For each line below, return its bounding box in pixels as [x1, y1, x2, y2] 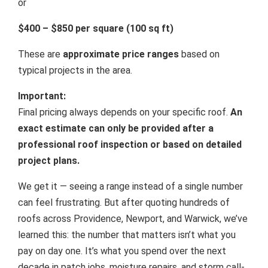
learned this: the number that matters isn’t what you [18, 229, 236, 240]
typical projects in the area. [18, 64, 132, 76]
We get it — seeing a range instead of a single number [18, 180, 243, 192]
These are [18, 48, 63, 60]
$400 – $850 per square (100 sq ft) [18, 22, 173, 34]
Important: [18, 90, 66, 102]
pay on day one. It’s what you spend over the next [18, 245, 226, 257]
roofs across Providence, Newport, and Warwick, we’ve [18, 212, 248, 224]
